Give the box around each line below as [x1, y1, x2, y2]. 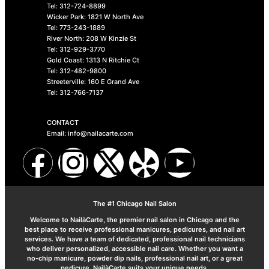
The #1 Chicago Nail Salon [92, 199, 177, 208]
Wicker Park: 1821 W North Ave [47, 12, 144, 21]
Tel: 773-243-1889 [47, 23, 105, 32]
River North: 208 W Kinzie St [47, 34, 136, 43]
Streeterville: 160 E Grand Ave [47, 77, 139, 86]
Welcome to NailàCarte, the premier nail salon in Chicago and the [29, 215, 240, 224]
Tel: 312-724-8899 [47, 1, 106, 10]
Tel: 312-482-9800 [47, 66, 106, 75]
